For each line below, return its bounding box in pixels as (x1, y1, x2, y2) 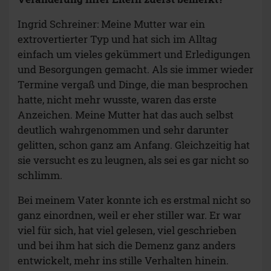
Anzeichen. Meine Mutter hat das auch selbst (18, 108, 233, 122)
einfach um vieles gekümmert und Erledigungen (18, 47, 250, 62)
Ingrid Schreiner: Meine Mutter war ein (18, 17, 205, 31)
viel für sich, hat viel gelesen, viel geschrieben (18, 223, 237, 238)
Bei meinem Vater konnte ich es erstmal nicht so (18, 193, 250, 207)
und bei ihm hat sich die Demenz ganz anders (18, 238, 235, 253)
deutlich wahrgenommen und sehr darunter (18, 123, 229, 137)
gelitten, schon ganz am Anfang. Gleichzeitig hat (18, 138, 250, 152)
